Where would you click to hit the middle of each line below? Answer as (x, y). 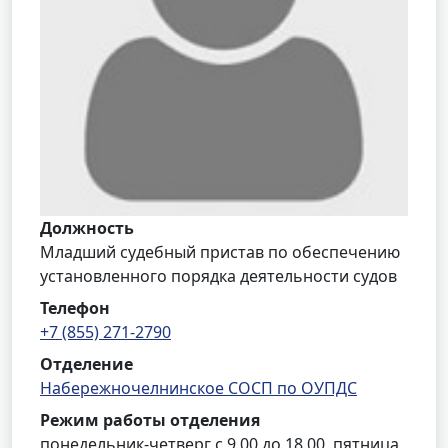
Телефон (75, 308)
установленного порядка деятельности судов (218, 276)
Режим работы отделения (150, 420)
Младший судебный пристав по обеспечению (220, 252)
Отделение (86, 364)
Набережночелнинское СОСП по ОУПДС (198, 388)
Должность (87, 228)
